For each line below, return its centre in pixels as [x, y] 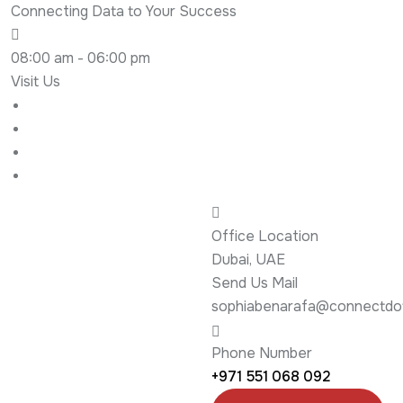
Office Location [265, 236]
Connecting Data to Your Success [124, 11]
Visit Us [36, 81]
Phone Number [262, 353]
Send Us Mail [255, 283]
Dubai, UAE [249, 260]
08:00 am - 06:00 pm [81, 58]
